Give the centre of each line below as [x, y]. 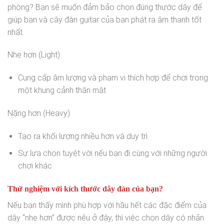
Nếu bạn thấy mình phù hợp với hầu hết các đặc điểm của [107, 205]
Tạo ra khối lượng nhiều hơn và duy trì [82, 136]
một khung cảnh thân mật [62, 90]
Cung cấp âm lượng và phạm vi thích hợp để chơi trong [113, 78]
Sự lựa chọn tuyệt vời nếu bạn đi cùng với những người [112, 153]
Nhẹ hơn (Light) [34, 55]
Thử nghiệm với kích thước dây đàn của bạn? [85, 189]
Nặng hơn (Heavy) [39, 113]
